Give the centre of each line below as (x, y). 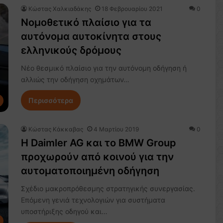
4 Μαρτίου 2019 (116, 129)
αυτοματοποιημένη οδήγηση (90, 171)
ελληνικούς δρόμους (71, 51)
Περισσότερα (51, 101)
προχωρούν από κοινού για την (97, 157)
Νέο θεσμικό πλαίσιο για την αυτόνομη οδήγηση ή (104, 68)
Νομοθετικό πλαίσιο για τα (86, 23)
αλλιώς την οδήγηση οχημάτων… (75, 80)
